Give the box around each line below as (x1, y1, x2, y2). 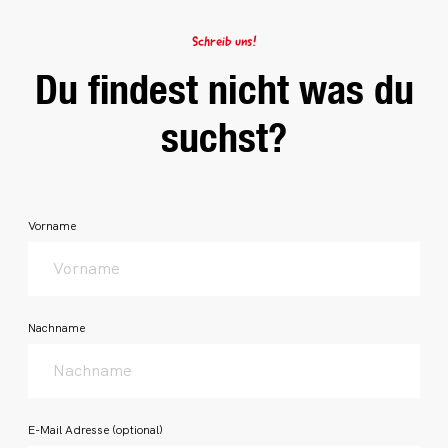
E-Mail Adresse (28, 422, 112, 438)
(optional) (112, 422, 163, 438)
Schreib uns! (191, 35, 257, 50)
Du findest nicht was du (34, 66, 414, 113)
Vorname (28, 218, 76, 234)
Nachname (28, 320, 85, 336)
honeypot (19, 205, 69, 221)
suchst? (161, 114, 287, 161)
